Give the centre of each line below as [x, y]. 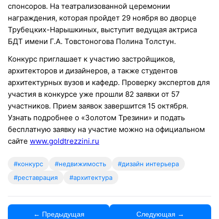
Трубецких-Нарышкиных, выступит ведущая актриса [102, 29]
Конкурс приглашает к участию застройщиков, [91, 59]
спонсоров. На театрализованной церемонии [89, 6]
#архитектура [91, 177]
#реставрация [36, 177]
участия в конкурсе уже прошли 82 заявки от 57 [94, 94]
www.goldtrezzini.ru [65, 141]
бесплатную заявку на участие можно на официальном [106, 129]
